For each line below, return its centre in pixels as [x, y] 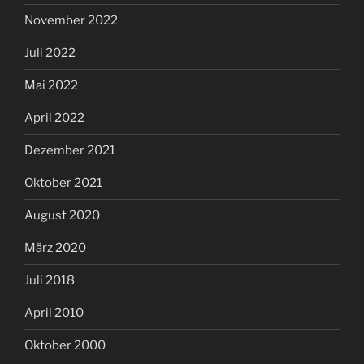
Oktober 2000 [65, 346]
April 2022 [54, 118]
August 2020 [62, 216]
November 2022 [71, 21]
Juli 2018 [50, 281]
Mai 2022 [51, 86]
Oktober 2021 [63, 183]
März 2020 [55, 248]
